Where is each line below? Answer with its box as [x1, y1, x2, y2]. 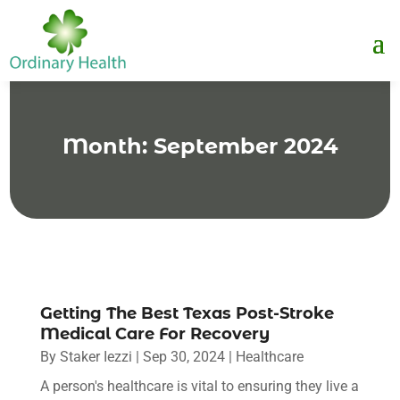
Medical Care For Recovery [39, 323, 270, 344]
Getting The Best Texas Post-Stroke [39, 303, 334, 323]
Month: [62, 132, 154, 159]
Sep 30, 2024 [142, 347, 225, 365]
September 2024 [153, 132, 338, 159]
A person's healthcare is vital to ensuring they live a [39, 377, 359, 395]
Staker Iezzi [59, 347, 132, 365]
